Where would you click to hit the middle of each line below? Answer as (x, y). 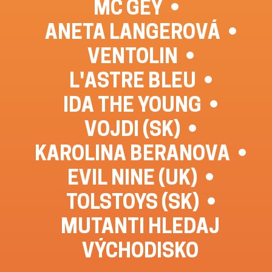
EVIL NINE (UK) (132, 177)
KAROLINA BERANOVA (132, 153)
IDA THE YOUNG (132, 104)
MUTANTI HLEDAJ (140, 226)
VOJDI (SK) (132, 128)
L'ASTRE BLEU (132, 80)
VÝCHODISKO (140, 250)
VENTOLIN (132, 56)
